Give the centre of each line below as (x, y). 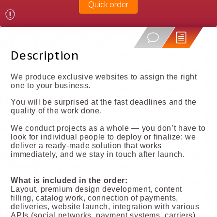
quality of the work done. (56, 110)
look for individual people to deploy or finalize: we (103, 137)
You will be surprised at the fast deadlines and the (104, 102)
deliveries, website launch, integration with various (105, 206)
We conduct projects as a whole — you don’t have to (108, 128)
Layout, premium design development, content (96, 189)
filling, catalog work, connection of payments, (94, 198)
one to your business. (51, 85)
